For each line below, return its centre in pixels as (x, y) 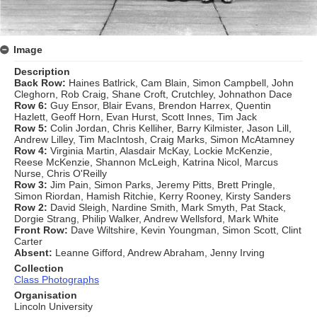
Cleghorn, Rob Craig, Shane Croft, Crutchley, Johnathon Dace (153, 94)
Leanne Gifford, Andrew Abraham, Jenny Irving (160, 253)
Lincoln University (53, 307)
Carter (28, 242)
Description (42, 72)
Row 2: (31, 208)
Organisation (46, 295)
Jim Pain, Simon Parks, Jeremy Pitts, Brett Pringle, (163, 185)
